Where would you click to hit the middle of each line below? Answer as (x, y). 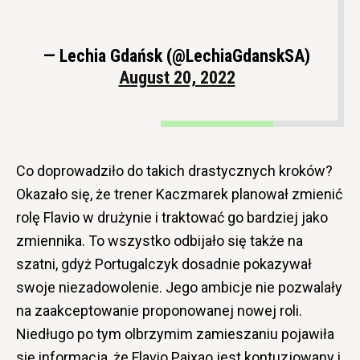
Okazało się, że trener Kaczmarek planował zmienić (179, 194)
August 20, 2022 (177, 77)
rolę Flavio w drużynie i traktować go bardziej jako (172, 217)
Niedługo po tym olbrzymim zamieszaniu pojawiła (175, 333)
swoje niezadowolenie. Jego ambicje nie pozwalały (179, 287)
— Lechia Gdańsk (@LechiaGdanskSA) (177, 55)
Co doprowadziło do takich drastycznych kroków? (174, 170)
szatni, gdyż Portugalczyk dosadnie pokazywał (164, 264)
